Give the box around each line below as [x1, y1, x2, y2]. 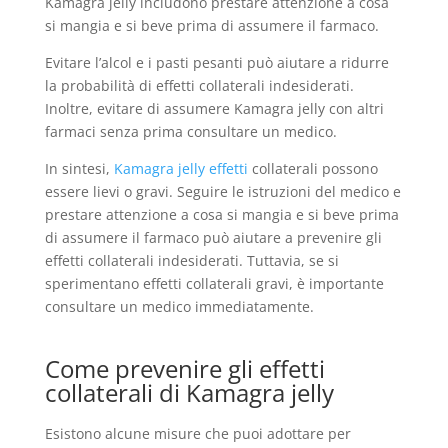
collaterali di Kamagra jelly [44, 376, 334, 409]
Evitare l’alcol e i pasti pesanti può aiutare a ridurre [44, 53, 389, 72]
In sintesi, [44, 159, 114, 178]
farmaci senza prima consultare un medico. [44, 122, 337, 141]
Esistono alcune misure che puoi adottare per [44, 424, 351, 443]
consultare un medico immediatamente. [44, 297, 314, 316]
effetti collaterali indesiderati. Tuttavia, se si [44, 251, 339, 270]
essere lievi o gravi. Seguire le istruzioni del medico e [44, 182, 401, 201]
